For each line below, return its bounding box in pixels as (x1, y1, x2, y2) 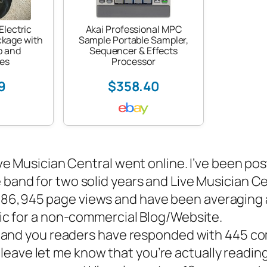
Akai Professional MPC (85, 23, 182, 36)
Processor (111, 55, 156, 68)
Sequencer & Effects (89, 44, 178, 57)
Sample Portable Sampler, (78, 33, 189, 46)
